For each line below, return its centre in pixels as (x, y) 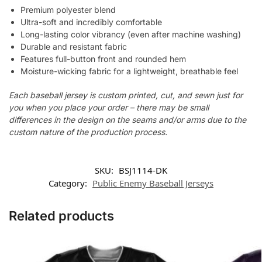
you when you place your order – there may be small (109, 108)
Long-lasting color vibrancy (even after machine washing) (131, 35)
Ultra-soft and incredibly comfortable (91, 22)
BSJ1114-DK (143, 170)
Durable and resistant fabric (74, 47)
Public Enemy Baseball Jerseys (153, 183)
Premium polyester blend (68, 10)
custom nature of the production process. (88, 132)
